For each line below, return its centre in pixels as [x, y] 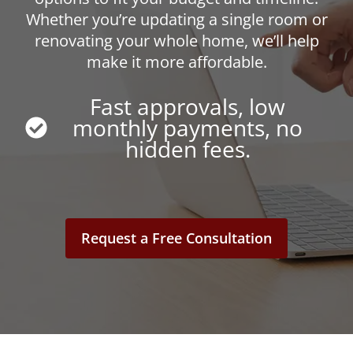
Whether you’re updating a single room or [176, 19]
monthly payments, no [188, 127]
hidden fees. [188, 149]
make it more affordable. [176, 61]
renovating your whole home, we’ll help [176, 40]
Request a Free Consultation [176, 238]
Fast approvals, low [188, 106]
